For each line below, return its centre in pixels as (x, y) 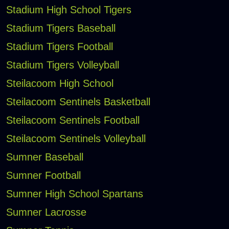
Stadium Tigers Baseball (61, 28)
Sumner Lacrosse (46, 212)
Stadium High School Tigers (68, 10)
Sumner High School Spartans (74, 194)
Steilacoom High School (60, 84)
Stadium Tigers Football (59, 47)
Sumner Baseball (44, 157)
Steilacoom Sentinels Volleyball (76, 139)
